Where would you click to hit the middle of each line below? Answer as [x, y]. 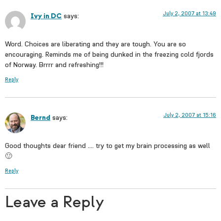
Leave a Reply [55, 202]
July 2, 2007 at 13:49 [189, 14]
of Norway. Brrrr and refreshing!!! [54, 64]
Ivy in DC [46, 16]
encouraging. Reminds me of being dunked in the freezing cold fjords [109, 54]
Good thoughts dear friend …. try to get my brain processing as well [108, 145]
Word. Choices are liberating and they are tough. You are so [95, 44]
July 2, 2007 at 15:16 [190, 115]
